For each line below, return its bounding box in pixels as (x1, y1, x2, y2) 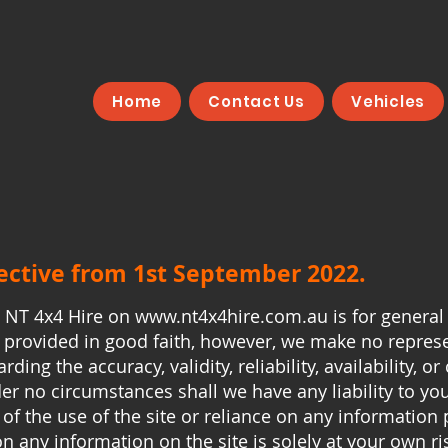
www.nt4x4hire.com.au (135, 304, 328, 328)
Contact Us (208, 91, 305, 112)
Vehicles (351, 91, 426, 112)
